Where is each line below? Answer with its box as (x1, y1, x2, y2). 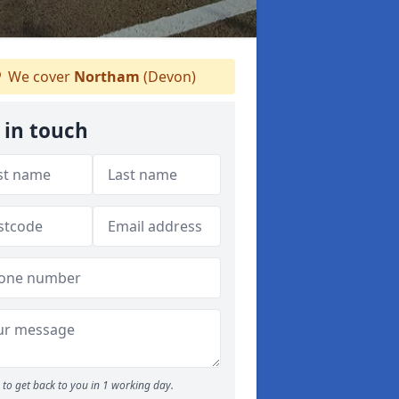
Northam (73, 67, 140, 86)
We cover (4, 67, 74, 86)
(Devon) (139, 67, 196, 86)
